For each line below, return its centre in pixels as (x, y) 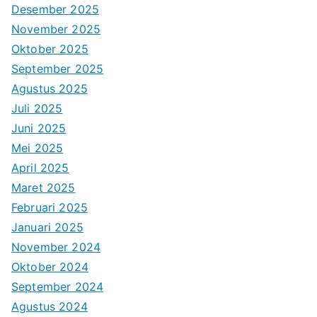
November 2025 (56, 29)
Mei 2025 (38, 148)
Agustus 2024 (50, 306)
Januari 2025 (47, 227)
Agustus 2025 (50, 88)
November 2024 (56, 247)
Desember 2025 (56, 9)
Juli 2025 (37, 108)
